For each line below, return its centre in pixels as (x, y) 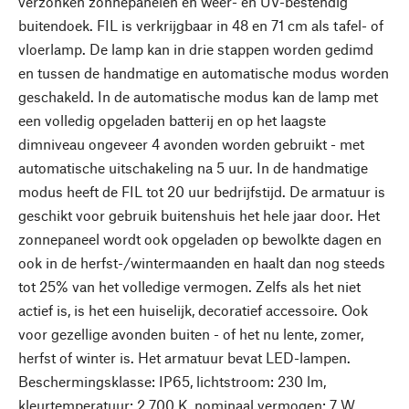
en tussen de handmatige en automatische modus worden (204, 73)
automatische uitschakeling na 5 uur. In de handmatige (193, 168)
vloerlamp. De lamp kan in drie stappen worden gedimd (196, 49)
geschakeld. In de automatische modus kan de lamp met (198, 96)
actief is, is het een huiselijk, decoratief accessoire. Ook (193, 310)
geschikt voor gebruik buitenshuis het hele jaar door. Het (199, 215)
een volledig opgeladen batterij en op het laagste (172, 120)
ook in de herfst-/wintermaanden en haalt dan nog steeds (202, 262)
